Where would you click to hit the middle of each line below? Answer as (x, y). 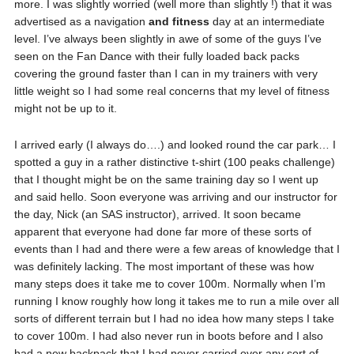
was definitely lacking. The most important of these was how (164, 267)
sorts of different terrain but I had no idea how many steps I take (174, 319)
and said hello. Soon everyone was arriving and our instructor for (175, 197)
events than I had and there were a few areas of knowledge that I (177, 249)
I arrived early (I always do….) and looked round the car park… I (175, 145)
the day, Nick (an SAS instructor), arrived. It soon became (157, 215)
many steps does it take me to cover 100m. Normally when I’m (169, 284)
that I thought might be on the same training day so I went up (166, 180)
